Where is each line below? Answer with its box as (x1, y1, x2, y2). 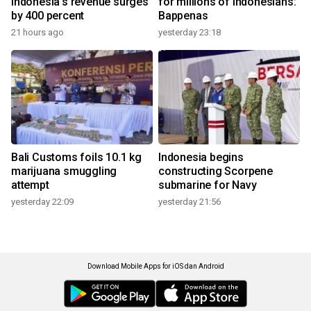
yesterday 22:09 (11, 196, 74, 208)
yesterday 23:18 (158, 27, 221, 38)
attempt (11, 178, 49, 192)
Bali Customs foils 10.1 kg (11, 151, 142, 165)
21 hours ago (11, 27, 64, 38)
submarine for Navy (158, 178, 257, 192)
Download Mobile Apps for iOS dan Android (87, 262, 224, 271)
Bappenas (158, 9, 208, 23)
